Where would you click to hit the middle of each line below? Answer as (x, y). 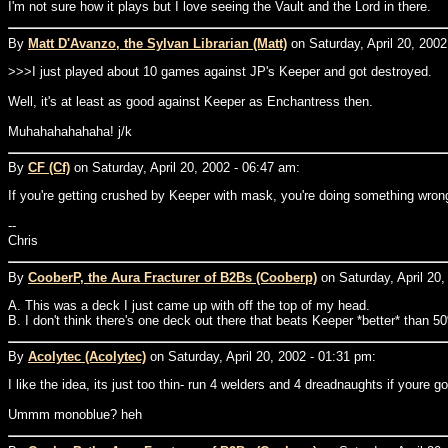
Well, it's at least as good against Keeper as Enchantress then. (190, 101)
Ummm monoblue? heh (75, 414)
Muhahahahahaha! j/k (70, 131)
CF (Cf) (49, 167)
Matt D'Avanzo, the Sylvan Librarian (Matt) (157, 43)
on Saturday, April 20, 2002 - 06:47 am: (185, 167)
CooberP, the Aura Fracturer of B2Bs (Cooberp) (172, 277)
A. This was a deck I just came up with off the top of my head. (189, 305)
